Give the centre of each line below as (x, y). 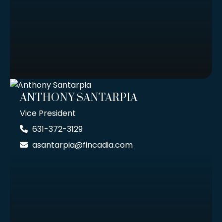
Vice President (48, 113)
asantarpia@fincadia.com (83, 145)
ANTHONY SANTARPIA (79, 98)
